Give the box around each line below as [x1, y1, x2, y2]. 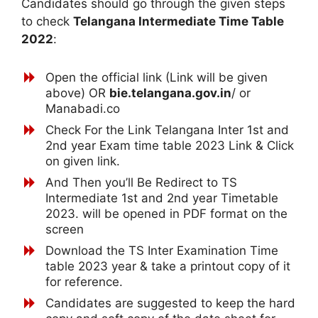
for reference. [45, 274, 123, 289]
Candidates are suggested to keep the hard [45, 295, 295, 310]
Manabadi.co [45, 101, 120, 116]
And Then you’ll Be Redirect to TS [45, 175, 237, 190]
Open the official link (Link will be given [45, 70, 268, 84]
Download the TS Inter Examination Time [45, 243, 278, 258]
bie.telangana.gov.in [109, 85, 231, 100]
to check [21, 14, 73, 29]
